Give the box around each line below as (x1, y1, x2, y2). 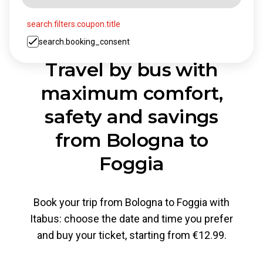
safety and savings (45, 105, 218, 128)
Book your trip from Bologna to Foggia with (33, 196, 230, 208)
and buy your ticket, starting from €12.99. (36, 229, 227, 241)
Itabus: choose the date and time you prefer (30, 213, 233, 225)
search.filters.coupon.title (27, 19, 120, 29)
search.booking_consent (39, 37, 130, 46)
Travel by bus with (45, 58, 218, 81)
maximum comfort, (41, 82, 222, 104)
